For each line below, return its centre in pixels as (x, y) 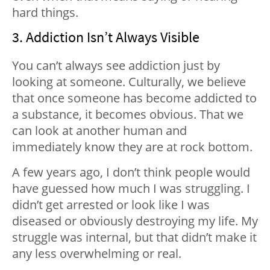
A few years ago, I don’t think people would (131, 172)
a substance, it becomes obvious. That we (128, 115)
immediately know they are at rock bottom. (132, 147)
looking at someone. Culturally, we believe (129, 82)
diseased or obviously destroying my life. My (135, 221)
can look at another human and (99, 131)
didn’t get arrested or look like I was (111, 205)
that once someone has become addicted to (134, 98)
